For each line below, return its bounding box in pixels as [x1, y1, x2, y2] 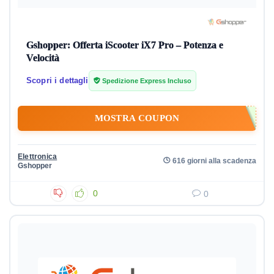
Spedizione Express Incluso [100, 77, 191, 85]
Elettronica [18, 152, 57, 161]
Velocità [26, 53, 59, 64]
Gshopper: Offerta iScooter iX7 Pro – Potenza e [26, 40, 223, 51]
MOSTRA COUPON [94, 113, 180, 124]
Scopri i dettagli [26, 76, 89, 86]
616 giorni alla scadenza [172, 157, 256, 165]
